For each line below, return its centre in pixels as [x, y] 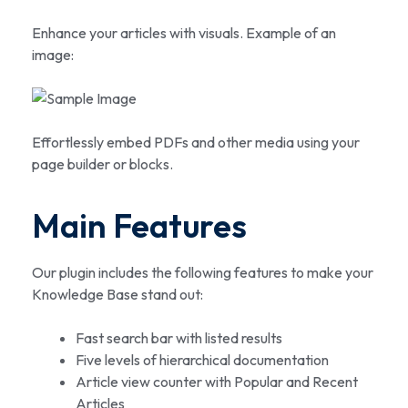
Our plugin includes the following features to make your [203, 272]
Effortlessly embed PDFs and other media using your [196, 143]
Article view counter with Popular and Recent [217, 381]
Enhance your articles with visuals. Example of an [184, 33]
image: [53, 55]
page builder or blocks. [102, 164]
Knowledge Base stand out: [117, 294]
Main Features [139, 226]
